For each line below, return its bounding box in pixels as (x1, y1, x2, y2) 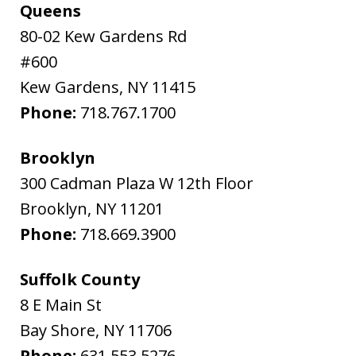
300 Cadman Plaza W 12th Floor (20, 172, 254, 194)
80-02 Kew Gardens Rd (20, 25, 188, 47)
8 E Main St (20, 293, 103, 315)
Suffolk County (20, 268, 141, 290)
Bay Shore (20, 319, 96, 341)
